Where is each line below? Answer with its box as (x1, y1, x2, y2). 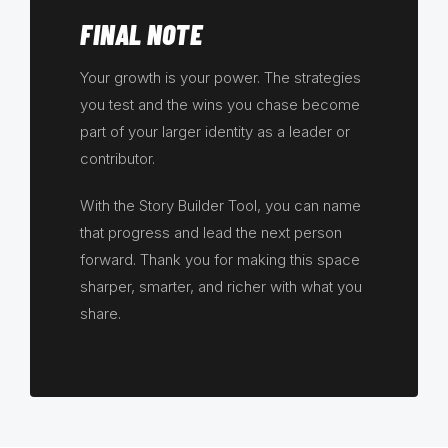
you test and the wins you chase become (80, 95, 360, 115)
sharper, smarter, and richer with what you (80, 277, 362, 297)
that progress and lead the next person (80, 223, 342, 243)
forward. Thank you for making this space (80, 250, 360, 270)
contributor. (80, 149, 155, 169)
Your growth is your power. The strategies (80, 68, 361, 88)
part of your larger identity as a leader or (80, 122, 350, 142)
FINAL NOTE (80, 17, 202, 52)
